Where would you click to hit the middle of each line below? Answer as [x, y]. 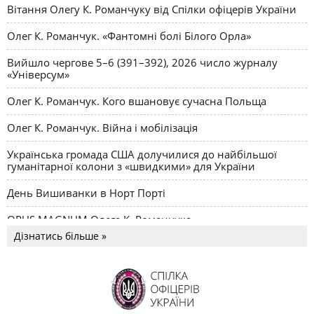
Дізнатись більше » [60, 236]
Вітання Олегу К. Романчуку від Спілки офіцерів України [152, 9]
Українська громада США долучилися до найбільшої [142, 155]
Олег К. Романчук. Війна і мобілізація [102, 128]
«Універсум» [38, 75]
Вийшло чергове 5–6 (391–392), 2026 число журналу [142, 63]
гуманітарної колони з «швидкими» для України [131, 166]
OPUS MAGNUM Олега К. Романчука [99, 220]
